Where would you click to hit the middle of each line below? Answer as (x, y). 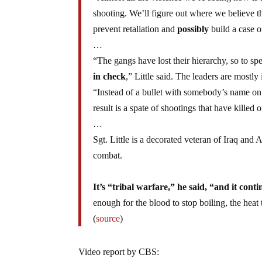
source (108, 218)
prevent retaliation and (135, 29)
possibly (193, 29)
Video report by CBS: (119, 251)
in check (110, 76)
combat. (108, 155)
